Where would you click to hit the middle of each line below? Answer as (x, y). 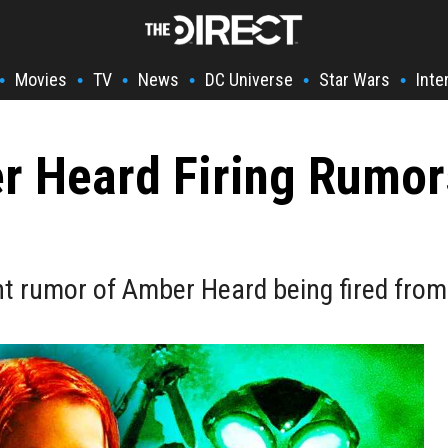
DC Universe (249, 79)
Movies (41, 79)
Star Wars (354, 79)
